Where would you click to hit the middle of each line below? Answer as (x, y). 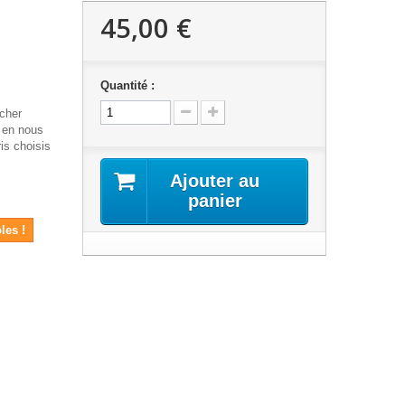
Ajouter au (215, 181)
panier (215, 201)
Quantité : (127, 85)
